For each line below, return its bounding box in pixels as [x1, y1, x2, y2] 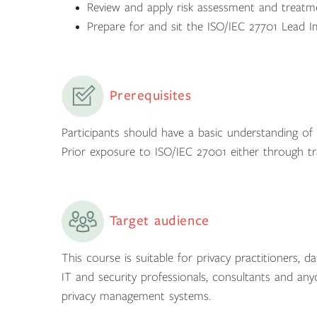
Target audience [104, 213, 209, 228]
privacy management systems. [62, 289, 211, 303]
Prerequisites [104, 88, 192, 103]
